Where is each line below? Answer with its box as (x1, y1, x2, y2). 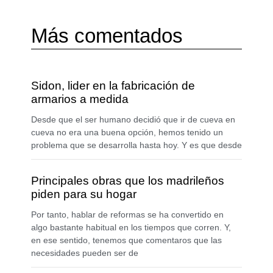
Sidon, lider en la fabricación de (30, 79, 195, 93)
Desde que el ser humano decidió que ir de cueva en (30, 115, 235, 125)
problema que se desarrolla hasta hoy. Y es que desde (30, 140, 242, 151)
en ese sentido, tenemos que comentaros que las (30, 235, 222, 246)
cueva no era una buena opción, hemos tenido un (30, 127, 223, 138)
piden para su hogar (30, 188, 136, 201)
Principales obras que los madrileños (30, 174, 224, 188)
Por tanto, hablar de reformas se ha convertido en (30, 210, 224, 220)
